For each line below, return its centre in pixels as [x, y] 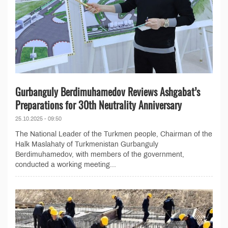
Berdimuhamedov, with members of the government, [100, 155]
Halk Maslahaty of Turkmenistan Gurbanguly [87, 145]
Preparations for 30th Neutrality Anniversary [98, 105]
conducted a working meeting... [66, 165]
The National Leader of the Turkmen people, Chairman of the [114, 134]
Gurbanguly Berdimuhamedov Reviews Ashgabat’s [108, 92]
